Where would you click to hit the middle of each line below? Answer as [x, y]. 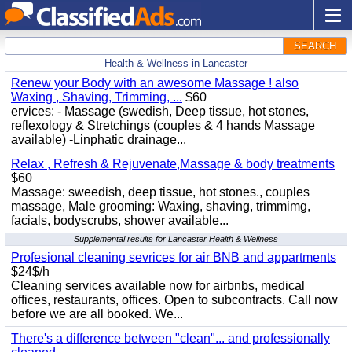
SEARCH [315, 46]
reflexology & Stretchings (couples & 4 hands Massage [163, 125]
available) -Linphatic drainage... [99, 139]
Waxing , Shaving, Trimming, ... [97, 97]
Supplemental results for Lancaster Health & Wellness [176, 239]
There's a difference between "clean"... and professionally [170, 338]
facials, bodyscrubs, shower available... [120, 220]
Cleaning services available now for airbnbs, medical [158, 286]
